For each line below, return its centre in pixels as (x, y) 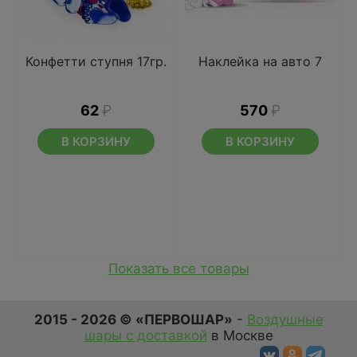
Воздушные (285, 320)
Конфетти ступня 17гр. (96, 61)
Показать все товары (178, 269)
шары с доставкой (145, 335)
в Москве (240, 335)
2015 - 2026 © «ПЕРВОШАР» (133, 320)
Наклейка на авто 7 (260, 61)
